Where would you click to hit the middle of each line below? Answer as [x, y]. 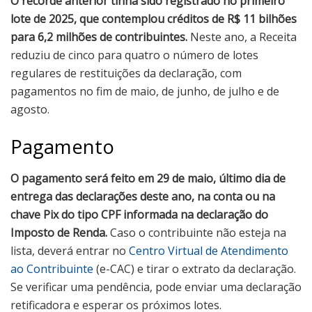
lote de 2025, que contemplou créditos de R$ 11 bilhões [154, 19]
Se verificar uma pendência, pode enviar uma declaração [156, 287]
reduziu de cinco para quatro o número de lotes [134, 55]
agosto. [30, 110]
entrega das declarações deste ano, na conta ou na [143, 196]
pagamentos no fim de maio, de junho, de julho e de [145, 92]
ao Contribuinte [52, 268]
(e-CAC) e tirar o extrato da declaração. [195, 268]
